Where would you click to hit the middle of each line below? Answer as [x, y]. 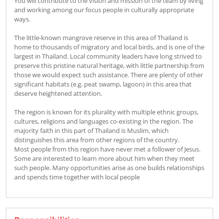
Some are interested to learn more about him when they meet [104, 158]
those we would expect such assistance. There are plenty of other [109, 75]
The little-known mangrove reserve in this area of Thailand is [101, 37]
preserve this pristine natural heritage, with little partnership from [109, 65]
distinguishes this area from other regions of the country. [97, 140]
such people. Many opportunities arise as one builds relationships [109, 167]
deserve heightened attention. [58, 93]
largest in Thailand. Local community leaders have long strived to [108, 56]
